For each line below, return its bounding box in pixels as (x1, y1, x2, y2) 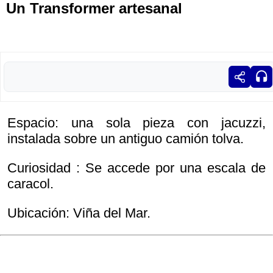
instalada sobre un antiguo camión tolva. (7, 131, 244, 147)
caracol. (7, 176, 54, 192)
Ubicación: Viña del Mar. (7, 205, 151, 221)
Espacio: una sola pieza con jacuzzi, (7, 115, 266, 131)
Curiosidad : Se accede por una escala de (7, 160, 266, 176)
